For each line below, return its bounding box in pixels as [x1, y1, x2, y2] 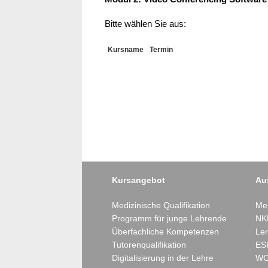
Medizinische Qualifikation [112, 200, 210, 210]
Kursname [108, 45, 144, 54]
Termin [150, 45, 173, 54]
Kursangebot [112, 175, 165, 185]
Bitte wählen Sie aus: [105, 19, 186, 29]
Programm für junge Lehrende [112, 214, 227, 223]
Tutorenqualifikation [112, 240, 186, 249]
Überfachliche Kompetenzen [112, 227, 219, 236]
